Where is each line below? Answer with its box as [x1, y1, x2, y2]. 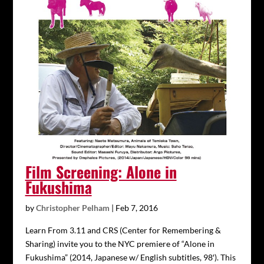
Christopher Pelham [35, 203, 110, 213]
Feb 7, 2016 [115, 203, 158, 213]
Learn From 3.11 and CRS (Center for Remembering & [25, 225, 221, 236]
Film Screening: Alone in [25, 160, 177, 184]
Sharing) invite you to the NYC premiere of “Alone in [25, 239, 214, 249]
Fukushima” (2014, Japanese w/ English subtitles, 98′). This [25, 252, 236, 263]
